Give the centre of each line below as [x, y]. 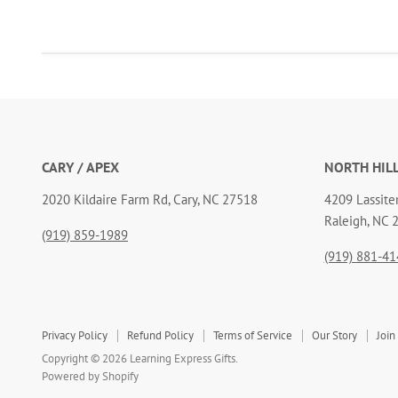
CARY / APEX [80, 167]
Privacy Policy [75, 335]
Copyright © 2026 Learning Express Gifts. [140, 358]
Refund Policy [160, 335]
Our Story [334, 335]
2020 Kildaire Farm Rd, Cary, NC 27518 [150, 199]
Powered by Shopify [90, 376]
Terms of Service [253, 335]
